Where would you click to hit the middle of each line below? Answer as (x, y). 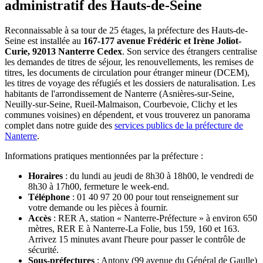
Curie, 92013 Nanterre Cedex (63, 51)
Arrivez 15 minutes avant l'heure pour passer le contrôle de (137, 239)
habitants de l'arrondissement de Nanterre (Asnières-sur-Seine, (119, 93)
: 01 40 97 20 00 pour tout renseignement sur (154, 197)
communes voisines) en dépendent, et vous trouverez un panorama (127, 114)
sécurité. (43, 249)
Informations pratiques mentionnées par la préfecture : (104, 156)
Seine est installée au (44, 41)
